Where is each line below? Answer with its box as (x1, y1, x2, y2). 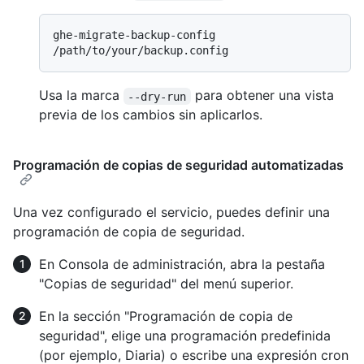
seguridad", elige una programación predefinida (39, 327, 331, 344)
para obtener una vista (190, 87, 338, 104)
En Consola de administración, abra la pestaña (39, 256, 325, 273)
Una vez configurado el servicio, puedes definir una (13, 204, 330, 221)
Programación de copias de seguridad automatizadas (13, 157, 344, 174)
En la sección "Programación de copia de (39, 308, 292, 325)
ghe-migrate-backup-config (53, 28, 215, 42)
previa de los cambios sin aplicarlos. (39, 106, 262, 123)
